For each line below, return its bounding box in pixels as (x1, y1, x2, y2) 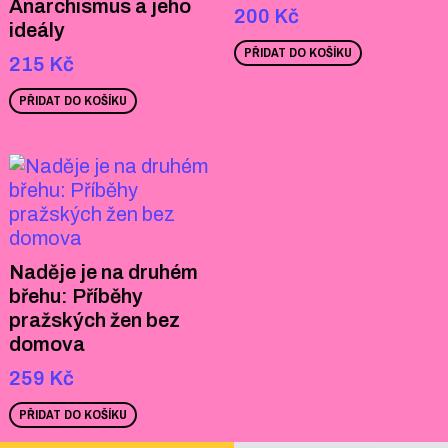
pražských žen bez (8, 309, 180, 332)
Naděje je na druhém (8, 261, 198, 284)
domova (8, 333, 85, 356)
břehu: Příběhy (8, 285, 143, 308)
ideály (8, 19, 65, 42)
